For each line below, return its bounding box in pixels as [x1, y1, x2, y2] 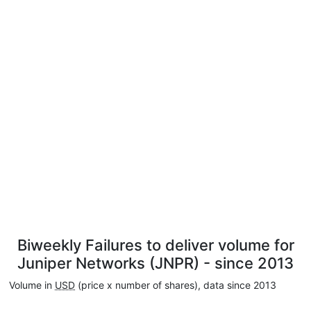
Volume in [9, 279, 55, 291]
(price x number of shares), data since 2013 [75, 279, 276, 291]
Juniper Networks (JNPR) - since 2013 [17, 254, 294, 272]
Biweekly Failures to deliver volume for [17, 236, 294, 254]
